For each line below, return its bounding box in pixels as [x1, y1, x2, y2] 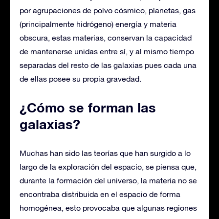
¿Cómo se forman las [20, 99, 156, 115]
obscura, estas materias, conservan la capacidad [20, 33, 192, 42]
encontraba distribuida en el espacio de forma [20, 189, 180, 198]
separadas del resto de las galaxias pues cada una [20, 60, 197, 69]
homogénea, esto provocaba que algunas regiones [20, 203, 197, 212]
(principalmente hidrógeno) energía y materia [20, 19, 176, 28]
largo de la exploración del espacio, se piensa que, [20, 162, 197, 171]
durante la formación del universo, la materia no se [20, 175, 197, 185]
